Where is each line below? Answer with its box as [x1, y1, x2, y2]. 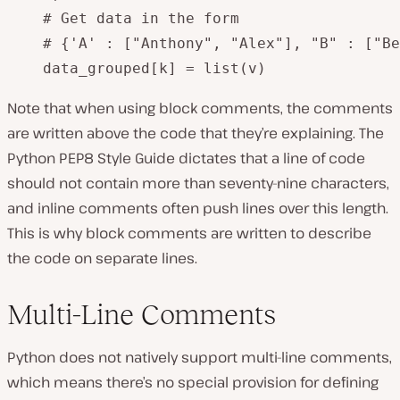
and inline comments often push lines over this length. [7, 198, 388, 218]
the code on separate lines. [7, 248, 197, 268]
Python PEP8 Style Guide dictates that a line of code [7, 148, 365, 168]
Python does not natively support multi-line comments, [7, 347, 392, 367]
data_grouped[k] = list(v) [7, 60, 266, 77]
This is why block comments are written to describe [7, 223, 371, 243]
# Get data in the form [7, 10, 248, 27]
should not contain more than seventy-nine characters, [7, 173, 389, 193]
